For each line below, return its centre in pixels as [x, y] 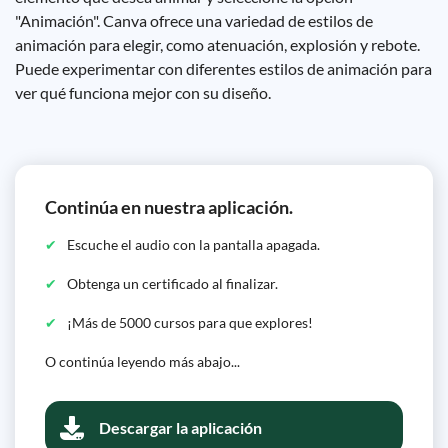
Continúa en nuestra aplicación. [169, 207]
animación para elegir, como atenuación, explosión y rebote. [217, 44]
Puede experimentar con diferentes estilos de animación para [223, 68]
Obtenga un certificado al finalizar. [172, 283]
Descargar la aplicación [180, 427]
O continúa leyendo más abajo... [142, 361]
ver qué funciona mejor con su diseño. [143, 92]
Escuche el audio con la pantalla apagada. [193, 244]
